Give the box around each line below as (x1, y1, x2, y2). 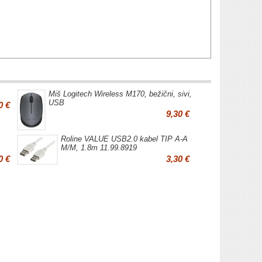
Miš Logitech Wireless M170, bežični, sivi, (49, 89, 192, 98)
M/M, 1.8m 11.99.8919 (61, 143, 137, 152)
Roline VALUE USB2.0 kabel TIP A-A (61, 135, 188, 143)
